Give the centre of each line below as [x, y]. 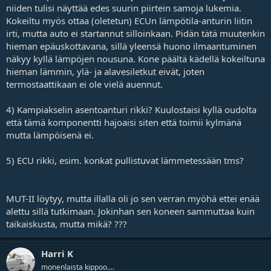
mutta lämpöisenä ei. [50, 135]
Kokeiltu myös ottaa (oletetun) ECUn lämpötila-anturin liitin [129, 20]
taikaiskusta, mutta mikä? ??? [67, 224]
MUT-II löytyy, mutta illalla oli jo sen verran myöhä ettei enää [133, 198]
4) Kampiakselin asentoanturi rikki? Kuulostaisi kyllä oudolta [131, 109]
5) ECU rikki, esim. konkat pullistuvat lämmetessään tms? [125, 160]
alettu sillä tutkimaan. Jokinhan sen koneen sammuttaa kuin [130, 211]
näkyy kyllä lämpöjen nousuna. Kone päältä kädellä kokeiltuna [135, 58]
